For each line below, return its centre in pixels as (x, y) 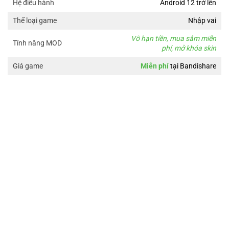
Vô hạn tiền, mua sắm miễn (174, 38)
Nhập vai (202, 20)
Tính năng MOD (37, 43)
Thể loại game (35, 20)
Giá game (28, 66)
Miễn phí (155, 66)
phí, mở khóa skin (189, 48)
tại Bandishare (193, 66)
